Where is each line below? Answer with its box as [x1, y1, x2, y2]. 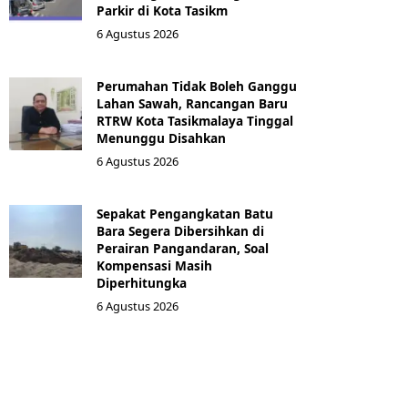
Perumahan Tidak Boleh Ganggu [97, 76, 297, 95]
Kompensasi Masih [97, 256, 212, 274]
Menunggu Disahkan [97, 128, 226, 147]
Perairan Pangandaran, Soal [97, 239, 269, 257]
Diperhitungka [97, 273, 187, 291]
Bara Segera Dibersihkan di [97, 221, 264, 240]
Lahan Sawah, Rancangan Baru [97, 94, 288, 112]
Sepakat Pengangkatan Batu [97, 204, 273, 222]
